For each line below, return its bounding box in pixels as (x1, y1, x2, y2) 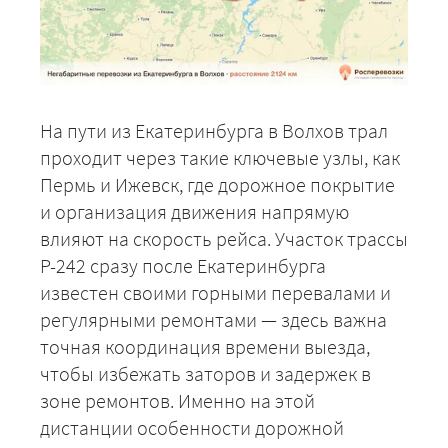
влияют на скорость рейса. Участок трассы (40, 225, 408, 251)
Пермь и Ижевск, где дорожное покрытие (40, 171, 395, 197)
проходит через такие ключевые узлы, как (40, 144, 400, 170)
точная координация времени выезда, (40, 333, 370, 359)
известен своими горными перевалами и (40, 279, 391, 305)
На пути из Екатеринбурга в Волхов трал (40, 117, 388, 143)
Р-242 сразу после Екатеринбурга (40, 252, 326, 278)
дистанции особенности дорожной (40, 414, 344, 440)
